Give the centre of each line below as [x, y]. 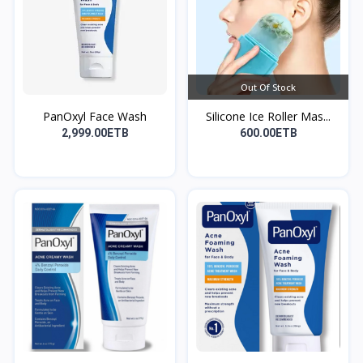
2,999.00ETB [95, 132]
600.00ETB [268, 132]
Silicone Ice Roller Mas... [268, 116]
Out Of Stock [268, 87]
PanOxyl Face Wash [95, 116]
